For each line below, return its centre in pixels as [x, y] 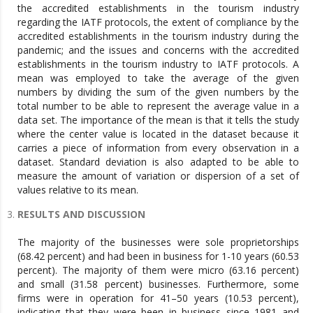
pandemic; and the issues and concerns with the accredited [158, 50]
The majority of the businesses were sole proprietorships [158, 242]
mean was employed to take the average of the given [158, 78]
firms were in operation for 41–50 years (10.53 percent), [158, 298]
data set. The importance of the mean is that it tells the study [158, 119]
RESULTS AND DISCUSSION [81, 214]
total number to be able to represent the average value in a [158, 105]
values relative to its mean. [78, 189]
